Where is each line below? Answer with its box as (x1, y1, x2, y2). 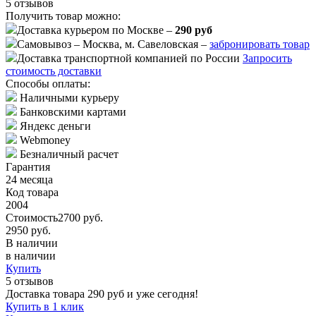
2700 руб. (58, 212, 103, 224)
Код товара (6, 186, 59, 199)
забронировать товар (209, 38, 310, 51)
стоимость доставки (6, 65, 102, 78)
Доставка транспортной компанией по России (17, 52, 243, 65)
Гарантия (6, 161, 50, 174)
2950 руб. (6, 224, 51, 237)
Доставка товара (6, 288, 87, 300)
